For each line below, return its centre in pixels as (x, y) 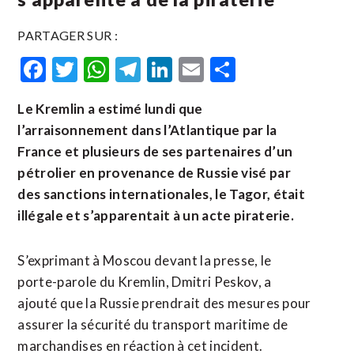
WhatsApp (169, 69)
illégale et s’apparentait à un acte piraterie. (156, 215)
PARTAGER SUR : (68, 35)
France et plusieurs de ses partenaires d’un (155, 151)
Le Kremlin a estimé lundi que (110, 109)
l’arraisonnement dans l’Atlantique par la (147, 130)
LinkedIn (220, 69)
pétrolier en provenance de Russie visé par (154, 173)
